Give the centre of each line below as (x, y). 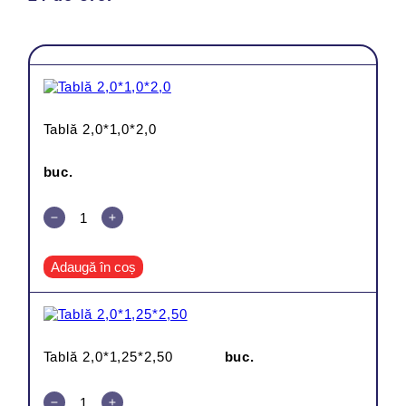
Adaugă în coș (93, 267)
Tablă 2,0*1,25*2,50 (108, 357)
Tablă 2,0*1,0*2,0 (100, 130)
